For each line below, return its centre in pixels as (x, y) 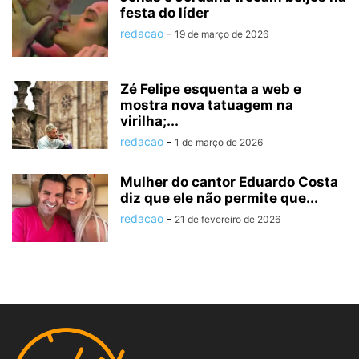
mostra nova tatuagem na (207, 105)
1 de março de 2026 (219, 143)
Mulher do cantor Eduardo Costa (229, 182)
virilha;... (149, 121)
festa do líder (165, 13)
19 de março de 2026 (222, 34)
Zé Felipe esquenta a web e (211, 89)
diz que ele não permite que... (219, 198)
